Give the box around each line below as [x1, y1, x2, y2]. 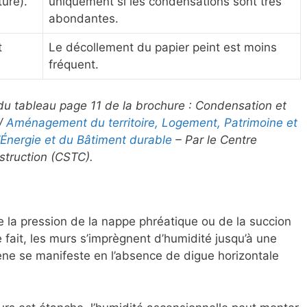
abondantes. [49, 12, 119, 26]
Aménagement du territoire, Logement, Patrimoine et [6, 115, 297, 130]
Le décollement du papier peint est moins [49, 40, 277, 55]
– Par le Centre [172, 132, 257, 147]
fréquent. [49, 58, 99, 72]
